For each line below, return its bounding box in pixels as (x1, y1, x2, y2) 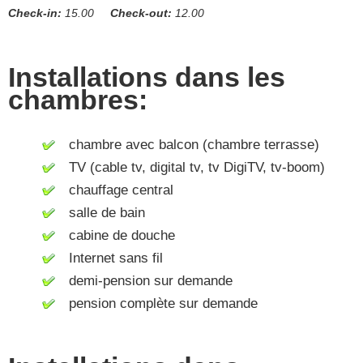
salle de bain (57, 204, 145, 220)
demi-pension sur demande (57, 272, 233, 288)
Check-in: (8, 6, 62, 19)
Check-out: (110, 6, 172, 19)
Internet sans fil (57, 250, 163, 266)
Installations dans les (8, 61, 285, 92)
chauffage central (57, 181, 173, 198)
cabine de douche (57, 227, 175, 243)
